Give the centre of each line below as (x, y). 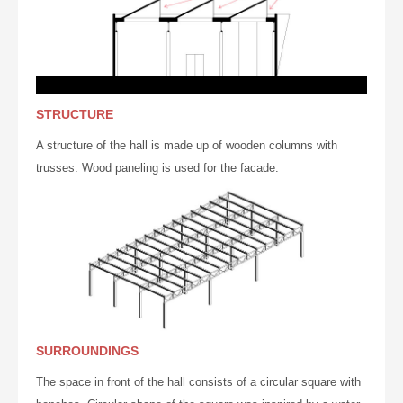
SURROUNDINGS (87, 350)
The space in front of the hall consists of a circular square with (198, 381)
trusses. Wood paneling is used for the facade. (157, 168)
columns (291, 146)
